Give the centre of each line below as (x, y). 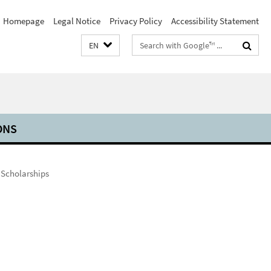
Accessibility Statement (215, 21)
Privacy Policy (136, 21)
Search (145, 43)
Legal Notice (77, 21)
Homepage (24, 21)
